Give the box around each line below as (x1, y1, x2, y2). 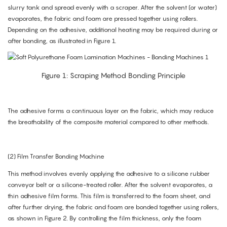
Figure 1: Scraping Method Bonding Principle (42, 71, 185, 80)
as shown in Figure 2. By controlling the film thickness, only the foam (8, 214, 201, 222)
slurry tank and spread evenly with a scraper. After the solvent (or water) (8, 4, 217, 12)
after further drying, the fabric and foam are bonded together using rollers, (8, 203, 219, 211)
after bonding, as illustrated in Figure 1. (8, 37, 116, 45)
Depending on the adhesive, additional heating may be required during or (8, 26, 218, 34)
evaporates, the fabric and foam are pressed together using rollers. (8, 15, 198, 23)
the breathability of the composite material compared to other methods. (8, 118, 209, 126)
